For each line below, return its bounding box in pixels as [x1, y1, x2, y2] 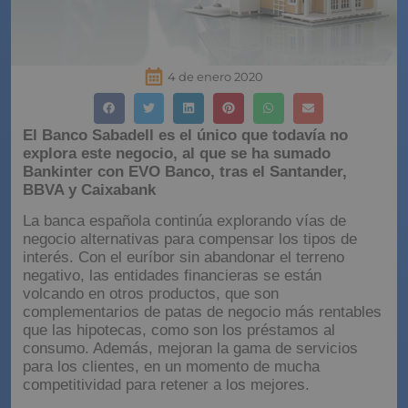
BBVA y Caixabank [23, 180, 156, 199]
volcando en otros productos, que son [23, 284, 279, 302]
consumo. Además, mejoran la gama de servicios [23, 339, 358, 357]
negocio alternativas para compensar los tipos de [23, 229, 357, 248]
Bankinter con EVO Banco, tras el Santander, [23, 162, 347, 180]
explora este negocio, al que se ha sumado [23, 144, 331, 162]
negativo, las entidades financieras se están [23, 266, 321, 284]
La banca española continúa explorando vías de [23, 211, 346, 229]
